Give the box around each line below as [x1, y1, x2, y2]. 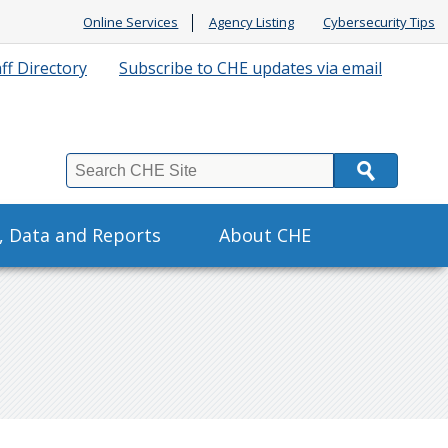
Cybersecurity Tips [322, 13, 435, 32]
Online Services [83, 13, 179, 32]
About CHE [219, 223, 311, 248]
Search [11, 171, 72, 196]
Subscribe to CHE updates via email [119, 57, 382, 80]
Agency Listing [208, 13, 294, 32]
